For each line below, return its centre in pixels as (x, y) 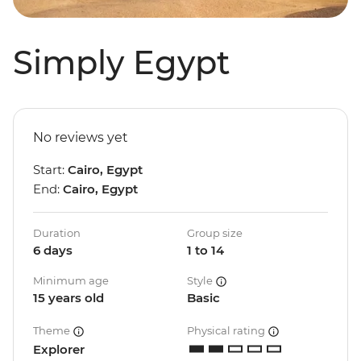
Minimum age (71, 281)
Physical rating (227, 331)
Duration (57, 233)
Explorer (59, 350)
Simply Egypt (122, 63)
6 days (53, 251)
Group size (215, 233)
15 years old (68, 298)
